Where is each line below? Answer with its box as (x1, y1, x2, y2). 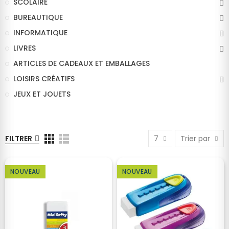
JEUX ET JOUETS (13, 89, 71, 99)
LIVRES (13, 43, 36, 53)
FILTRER (5, 133, 32, 144)
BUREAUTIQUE (13, 12, 63, 22)
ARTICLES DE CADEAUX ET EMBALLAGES (13, 58, 150, 68)
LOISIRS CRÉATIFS (13, 74, 75, 84)
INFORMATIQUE (13, 28, 67, 38)
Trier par (180, 133, 210, 144)
